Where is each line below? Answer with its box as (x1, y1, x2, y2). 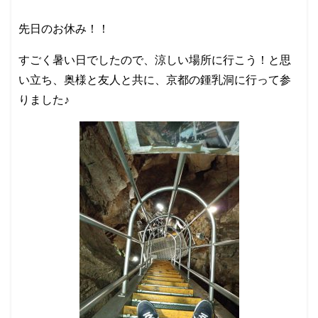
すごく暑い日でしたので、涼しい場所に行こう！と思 (18, 54, 291, 67)
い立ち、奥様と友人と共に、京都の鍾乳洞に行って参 (18, 74, 291, 87)
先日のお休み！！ (18, 23, 109, 35)
